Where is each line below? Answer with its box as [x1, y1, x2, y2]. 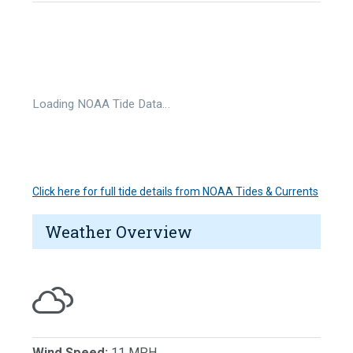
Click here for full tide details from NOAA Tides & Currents [32, 184, 318, 198]
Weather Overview [45, 221, 192, 242]
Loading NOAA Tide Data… [32, 96, 170, 111]
